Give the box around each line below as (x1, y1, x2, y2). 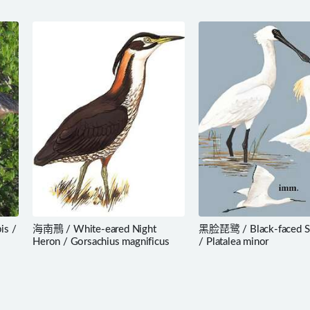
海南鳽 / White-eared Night (33, 224, 156, 235)
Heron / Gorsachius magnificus (33, 237, 170, 248)
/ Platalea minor (199, 237, 269, 248)
